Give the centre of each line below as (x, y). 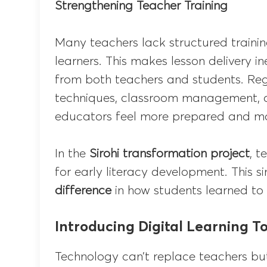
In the (72, 154)
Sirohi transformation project (170, 154)
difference (83, 191)
